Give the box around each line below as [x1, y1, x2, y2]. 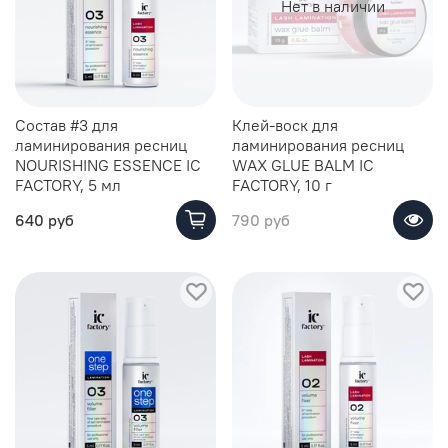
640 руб [15, 209, 74, 230]
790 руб [232, 209, 290, 230]
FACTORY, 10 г [232, 174, 332, 195]
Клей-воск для [232, 114, 338, 135]
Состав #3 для [15, 114, 118, 135]
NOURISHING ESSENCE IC [15, 154, 201, 175]
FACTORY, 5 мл [15, 174, 121, 195]
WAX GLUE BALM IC [232, 154, 374, 175]
